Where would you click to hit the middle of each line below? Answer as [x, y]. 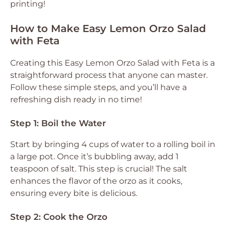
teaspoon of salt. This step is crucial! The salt [99, 169]
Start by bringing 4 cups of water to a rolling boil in [113, 144]
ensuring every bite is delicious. [74, 193]
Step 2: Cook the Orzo [59, 217]
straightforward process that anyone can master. [109, 75]
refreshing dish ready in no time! [76, 99]
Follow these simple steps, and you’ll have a [98, 87]
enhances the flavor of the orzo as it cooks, [96, 181]
